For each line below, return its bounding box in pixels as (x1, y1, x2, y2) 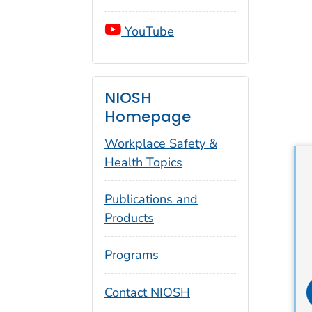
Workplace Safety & (104, 135, 217, 153)
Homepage (104, 107, 191, 127)
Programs (104, 246, 159, 263)
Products (104, 210, 154, 227)
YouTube (121, 22, 174, 40)
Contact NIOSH (104, 283, 190, 301)
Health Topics (104, 154, 182, 171)
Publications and (104, 191, 198, 208)
